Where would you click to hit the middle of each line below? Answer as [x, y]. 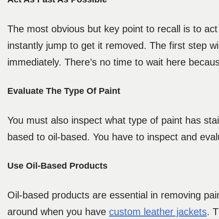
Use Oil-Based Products [57, 166]
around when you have [58, 212]
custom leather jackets [158, 212]
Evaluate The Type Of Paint [64, 91]
